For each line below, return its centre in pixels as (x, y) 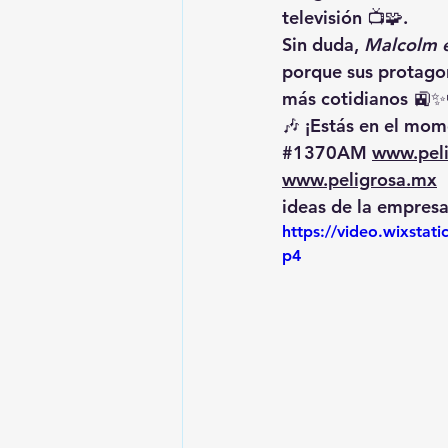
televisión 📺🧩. (345, 17)
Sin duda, (323, 44)
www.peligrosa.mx (359, 179)
